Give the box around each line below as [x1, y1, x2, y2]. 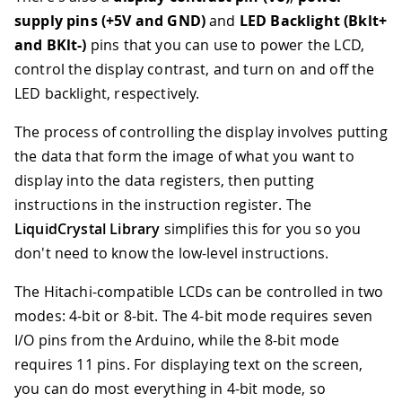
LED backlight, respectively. [14, 83, 200, 104]
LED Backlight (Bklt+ [239, 11, 388, 31]
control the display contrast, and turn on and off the [14, 59, 375, 80]
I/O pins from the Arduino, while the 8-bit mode [14, 330, 340, 351]
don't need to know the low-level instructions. [14, 243, 329, 264]
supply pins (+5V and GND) [14, 11, 206, 31]
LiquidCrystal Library [14, 219, 161, 240]
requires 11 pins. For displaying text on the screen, [14, 354, 363, 375]
